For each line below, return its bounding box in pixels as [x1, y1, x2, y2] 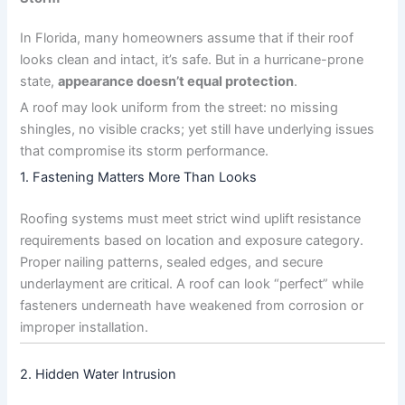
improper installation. [20, 319, 149, 336]
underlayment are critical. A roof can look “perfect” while [20, 276, 364, 293]
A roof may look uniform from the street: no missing [20, 99, 339, 117]
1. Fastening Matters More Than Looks [20, 169, 258, 186]
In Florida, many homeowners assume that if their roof [20, 30, 354, 47]
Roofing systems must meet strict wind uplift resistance [20, 211, 362, 228]
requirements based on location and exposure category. [20, 232, 364, 250]
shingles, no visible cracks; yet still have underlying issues [20, 121, 375, 138]
